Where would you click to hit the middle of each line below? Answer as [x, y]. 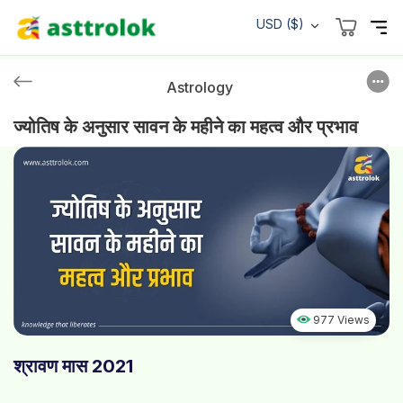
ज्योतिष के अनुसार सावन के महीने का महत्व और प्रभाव [186, 127]
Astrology [199, 87]
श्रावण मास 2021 [73, 366]
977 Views [341, 319]
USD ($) [280, 24]
